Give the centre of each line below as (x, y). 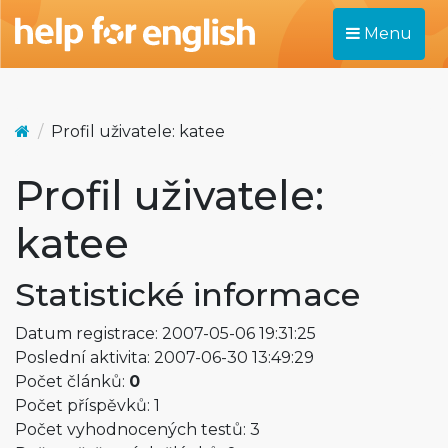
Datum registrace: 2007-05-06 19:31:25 (165, 333)
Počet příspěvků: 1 (87, 405)
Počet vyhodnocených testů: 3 (137, 429)
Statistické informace (187, 294)
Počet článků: (72, 381)
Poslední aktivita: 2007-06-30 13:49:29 (164, 357)
